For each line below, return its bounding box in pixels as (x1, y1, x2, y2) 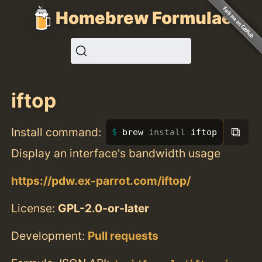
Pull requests (88, 229, 159, 243)
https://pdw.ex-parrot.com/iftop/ (11, 173, 191, 188)
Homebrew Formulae (56, 7, 232, 28)
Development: (11, 229, 88, 243)
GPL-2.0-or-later (58, 201, 150, 215)
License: (11, 201, 58, 215)
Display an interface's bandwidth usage (11, 146, 221, 160)
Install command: (11, 125, 102, 139)
